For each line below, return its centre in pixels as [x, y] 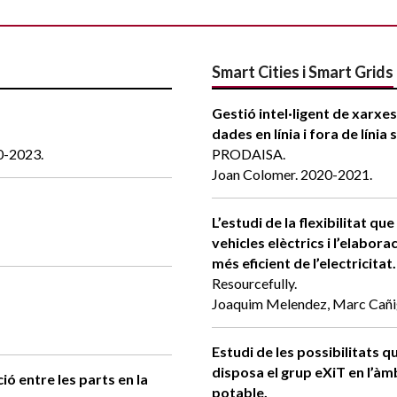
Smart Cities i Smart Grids [303, 72]
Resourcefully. [254, 284]
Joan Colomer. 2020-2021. [292, 175]
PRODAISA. [249, 154]
